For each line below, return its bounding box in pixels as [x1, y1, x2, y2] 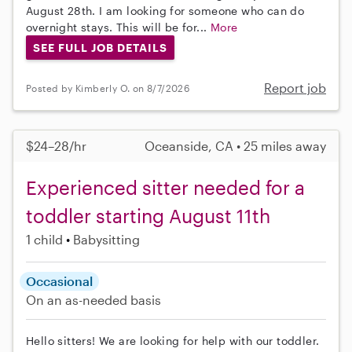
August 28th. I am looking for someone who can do [26, 3, 305, 17]
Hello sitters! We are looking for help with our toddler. [26, 334, 320, 348]
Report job [264, 80, 326, 96]
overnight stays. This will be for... [26, 20, 211, 34]
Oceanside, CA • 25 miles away [145, 138, 326, 154]
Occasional [26, 273, 93, 289]
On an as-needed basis [26, 292, 161, 308]
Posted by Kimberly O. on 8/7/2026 [26, 82, 190, 93]
